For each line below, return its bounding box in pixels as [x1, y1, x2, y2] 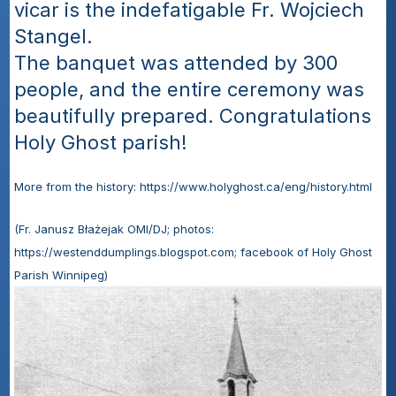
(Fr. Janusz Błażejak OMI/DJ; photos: [14, 222, 215, 236]
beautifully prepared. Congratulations [14, 104, 372, 127]
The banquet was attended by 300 [14, 51, 339, 74]
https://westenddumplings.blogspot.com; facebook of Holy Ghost [14, 245, 373, 259]
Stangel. [14, 25, 94, 48]
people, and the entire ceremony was [14, 78, 365, 101]
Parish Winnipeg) [14, 268, 109, 282]
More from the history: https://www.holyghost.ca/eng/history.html [14, 179, 373, 194]
